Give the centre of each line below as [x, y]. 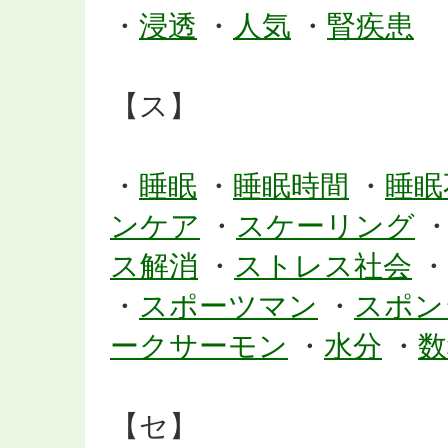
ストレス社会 [323, 266]
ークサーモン [199, 346]
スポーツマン [228, 306]
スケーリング [325, 226]
